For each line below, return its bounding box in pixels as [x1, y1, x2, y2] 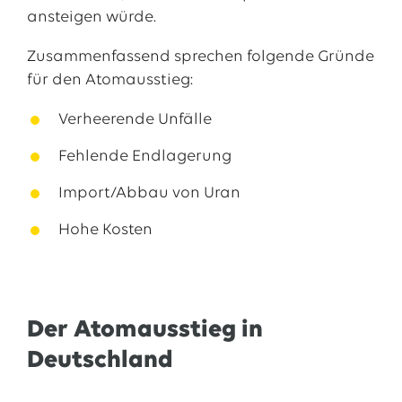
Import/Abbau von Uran [57, 185, 240, 202]
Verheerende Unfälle [57, 111, 212, 128]
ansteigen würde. [26, 9, 156, 26]
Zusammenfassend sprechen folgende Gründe [26, 48, 374, 66]
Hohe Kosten [57, 222, 153, 239]
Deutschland [26, 348, 173, 373]
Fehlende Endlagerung [57, 148, 232, 165]
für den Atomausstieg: [26, 72, 193, 89]
